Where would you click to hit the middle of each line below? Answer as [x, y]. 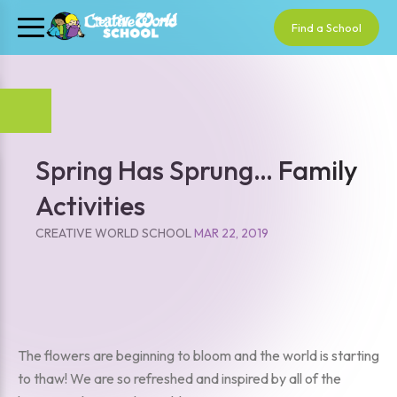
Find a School [327, 27]
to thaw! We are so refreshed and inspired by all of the [179, 378]
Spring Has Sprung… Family [197, 170]
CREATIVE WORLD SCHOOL [113, 233]
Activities [90, 206]
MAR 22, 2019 [231, 233]
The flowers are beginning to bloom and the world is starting [198, 355]
